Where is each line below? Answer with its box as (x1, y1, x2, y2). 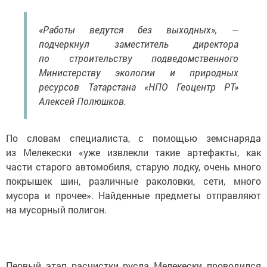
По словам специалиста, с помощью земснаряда (6, 131, 261, 144)
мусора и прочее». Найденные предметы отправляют (6, 188, 261, 201)
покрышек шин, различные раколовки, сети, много (6, 174, 261, 187)
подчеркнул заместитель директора (39, 37, 238, 50)
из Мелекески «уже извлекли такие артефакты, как (6, 145, 261, 159)
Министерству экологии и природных (39, 66, 238, 79)
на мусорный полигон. (6, 203, 107, 216)
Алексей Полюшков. (39, 94, 126, 107)
